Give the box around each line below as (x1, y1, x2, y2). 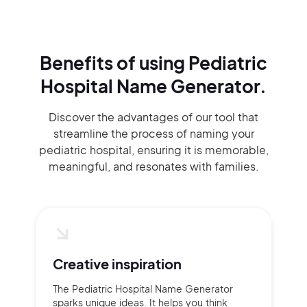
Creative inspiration (52, 255, 182, 272)
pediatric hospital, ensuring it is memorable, (38, 143, 269, 157)
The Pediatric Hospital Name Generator (52, 282, 233, 295)
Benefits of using (40, 51, 188, 74)
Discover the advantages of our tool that (49, 110, 258, 124)
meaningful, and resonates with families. (48, 159, 259, 173)
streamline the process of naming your (53, 126, 254, 140)
